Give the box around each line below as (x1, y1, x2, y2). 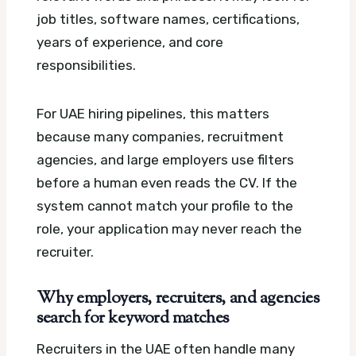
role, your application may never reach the (37, 221, 302, 238)
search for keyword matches (37, 307, 229, 331)
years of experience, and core (37, 34, 223, 51)
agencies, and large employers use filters (37, 152, 294, 168)
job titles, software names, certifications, (37, 11, 300, 28)
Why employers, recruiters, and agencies (37, 287, 319, 311)
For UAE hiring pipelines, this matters (37, 106, 269, 122)
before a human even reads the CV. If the (37, 175, 297, 192)
